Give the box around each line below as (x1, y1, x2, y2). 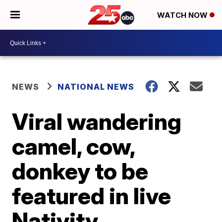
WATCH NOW (157, 10, 210, 20)
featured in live (12, 182, 171, 210)
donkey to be (12, 157, 149, 185)
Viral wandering (12, 108, 182, 135)
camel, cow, (12, 132, 135, 160)
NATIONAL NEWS (57, 82, 135, 92)
